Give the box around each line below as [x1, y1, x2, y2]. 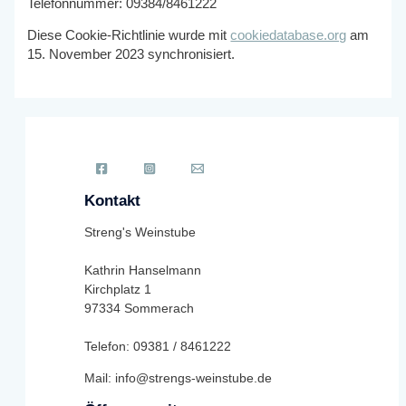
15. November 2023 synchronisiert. [27, 47, 236, 63]
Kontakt [84, 190, 140, 209]
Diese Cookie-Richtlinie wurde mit [27, 28, 231, 43]
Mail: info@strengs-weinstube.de [84, 371, 272, 385]
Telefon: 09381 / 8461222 [84, 340, 231, 354]
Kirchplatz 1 [84, 283, 151, 297]
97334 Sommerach [84, 302, 194, 316]
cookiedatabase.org [230, 28, 347, 43]
